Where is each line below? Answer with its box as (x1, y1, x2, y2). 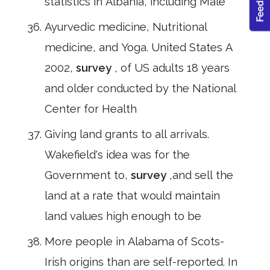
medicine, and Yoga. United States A (45, 41, 233, 54)
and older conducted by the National (45, 82, 236, 95)
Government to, (45, 169, 131, 181)
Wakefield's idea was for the (45, 148, 190, 161)
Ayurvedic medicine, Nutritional (45, 20, 207, 33)
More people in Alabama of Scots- (45, 235, 224, 248)
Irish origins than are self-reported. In (45, 256, 237, 268)
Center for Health (45, 102, 137, 115)
